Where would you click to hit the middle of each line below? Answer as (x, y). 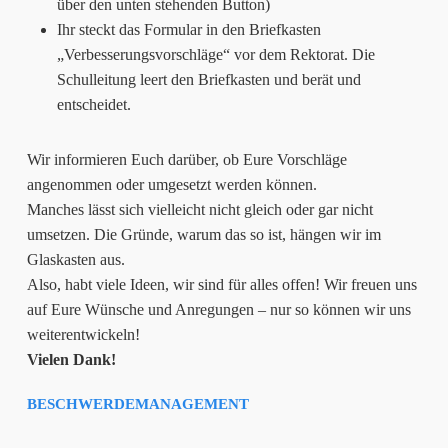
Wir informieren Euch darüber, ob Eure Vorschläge (186, 159)
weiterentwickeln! (83, 334)
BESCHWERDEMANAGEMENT (137, 403)
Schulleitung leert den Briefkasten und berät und (208, 79)
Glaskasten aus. (75, 259)
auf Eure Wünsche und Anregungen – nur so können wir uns (218, 309)
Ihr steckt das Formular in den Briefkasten (188, 29)
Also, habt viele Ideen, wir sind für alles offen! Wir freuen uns (221, 284)
